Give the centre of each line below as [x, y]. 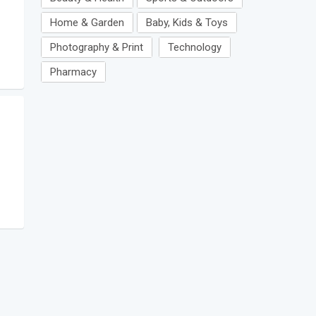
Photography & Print [97, 47]
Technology [195, 47]
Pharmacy [73, 72]
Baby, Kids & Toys [187, 22]
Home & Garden [87, 22]
